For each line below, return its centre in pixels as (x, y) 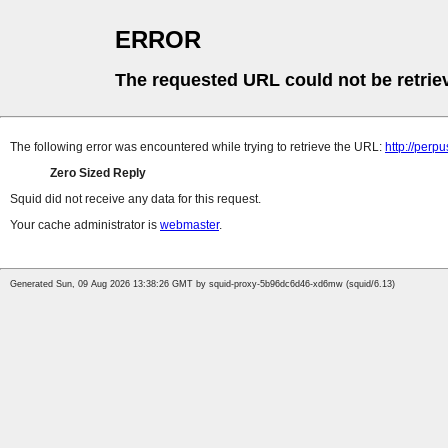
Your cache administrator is (85, 225)
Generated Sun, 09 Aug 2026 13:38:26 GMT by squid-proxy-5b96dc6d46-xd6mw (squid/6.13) (202, 284)
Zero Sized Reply (98, 173)
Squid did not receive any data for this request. (135, 199)
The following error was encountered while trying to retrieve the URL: (197, 147)
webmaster (189, 225)
